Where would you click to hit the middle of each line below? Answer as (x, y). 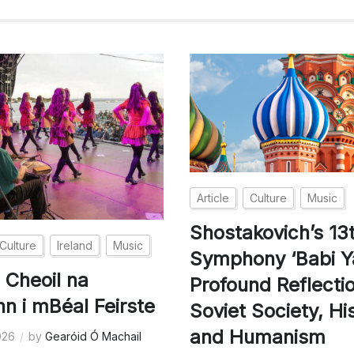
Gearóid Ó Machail (94, 336)
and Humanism (258, 337)
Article (213, 198)
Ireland (75, 245)
